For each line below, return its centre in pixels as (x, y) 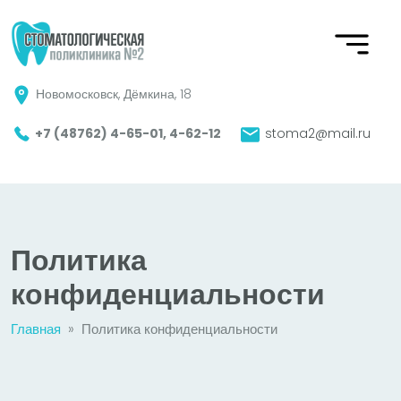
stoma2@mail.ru (316, 134)
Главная (36, 329)
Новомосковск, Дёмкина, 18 (112, 94)
